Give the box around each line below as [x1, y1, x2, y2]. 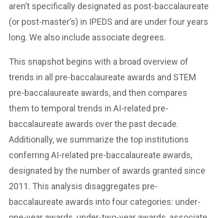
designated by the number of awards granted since [9, 165, 205, 176]
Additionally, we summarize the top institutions [9, 134, 189, 145]
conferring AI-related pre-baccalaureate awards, [9, 149, 192, 160]
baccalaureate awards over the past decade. [9, 118, 179, 129]
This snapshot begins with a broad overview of [9, 56, 188, 67]
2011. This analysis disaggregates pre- [9, 181, 158, 191]
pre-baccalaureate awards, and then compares [9, 87, 187, 98]
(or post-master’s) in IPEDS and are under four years [9, 16, 208, 27]
